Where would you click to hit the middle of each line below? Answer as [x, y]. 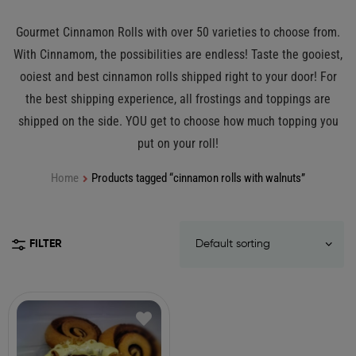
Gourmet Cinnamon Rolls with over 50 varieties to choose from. [178, 33]
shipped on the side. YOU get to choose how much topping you [178, 122]
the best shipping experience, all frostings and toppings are [178, 99]
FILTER [46, 244]
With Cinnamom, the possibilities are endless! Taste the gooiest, [178, 55]
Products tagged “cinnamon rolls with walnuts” [199, 178]
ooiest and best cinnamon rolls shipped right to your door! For [178, 77]
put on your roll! [178, 144]
